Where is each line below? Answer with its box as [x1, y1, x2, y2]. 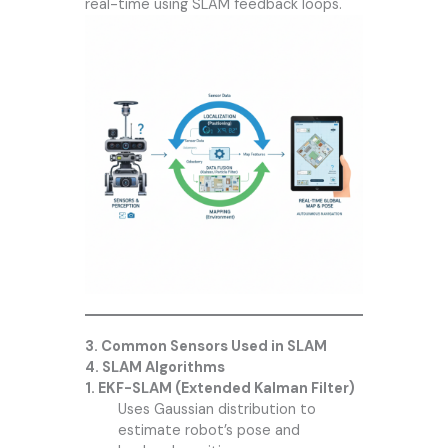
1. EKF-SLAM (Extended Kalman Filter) [84, 378, 355, 398]
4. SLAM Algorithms [84, 357, 225, 377]
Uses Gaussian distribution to [117, 399, 316, 419]
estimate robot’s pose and [117, 420, 300, 440]
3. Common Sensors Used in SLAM [84, 336, 327, 356]
